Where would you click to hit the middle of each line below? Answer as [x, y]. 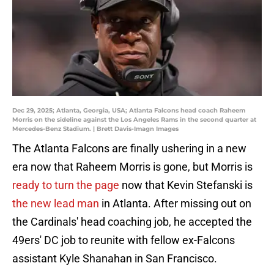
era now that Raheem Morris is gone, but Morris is [132, 167]
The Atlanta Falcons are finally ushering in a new [129, 149]
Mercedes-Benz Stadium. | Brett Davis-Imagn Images [95, 129]
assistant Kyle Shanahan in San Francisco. [115, 259]
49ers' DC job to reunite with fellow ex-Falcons [124, 240]
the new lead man [56, 204]
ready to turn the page [66, 185]
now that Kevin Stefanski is [186, 185]
